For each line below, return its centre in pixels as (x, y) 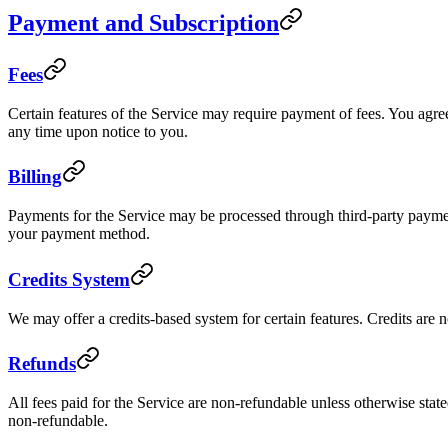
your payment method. (79, 234)
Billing (35, 177)
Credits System (69, 279)
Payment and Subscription (143, 23)
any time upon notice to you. (98, 131)
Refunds (42, 364)
